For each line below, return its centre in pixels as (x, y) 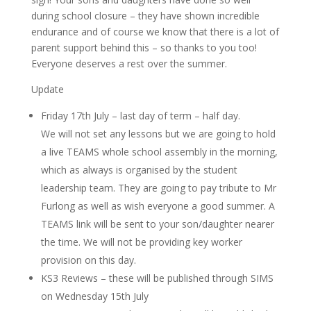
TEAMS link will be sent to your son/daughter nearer (157, 224)
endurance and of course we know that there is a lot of (155, 32)
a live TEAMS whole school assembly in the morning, (159, 152)
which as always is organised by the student (139, 170)
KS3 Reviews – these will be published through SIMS (157, 278)
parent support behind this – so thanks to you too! (144, 48)
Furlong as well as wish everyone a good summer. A (158, 206)
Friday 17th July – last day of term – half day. (140, 116)
